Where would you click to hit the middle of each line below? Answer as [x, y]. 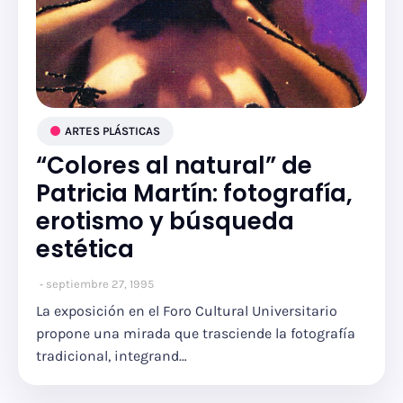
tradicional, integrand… [112, 356]
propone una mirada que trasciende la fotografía [196, 333]
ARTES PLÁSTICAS [112, 131]
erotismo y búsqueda [165, 221]
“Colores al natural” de [174, 166]
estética [85, 249]
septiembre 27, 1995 [100, 284]
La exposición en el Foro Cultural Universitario [187, 311]
